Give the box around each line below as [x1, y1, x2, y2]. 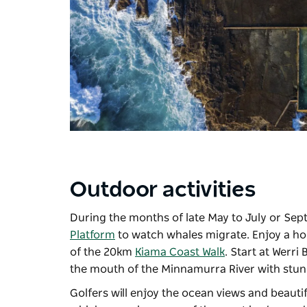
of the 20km [70, 246, 135, 258]
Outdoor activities [70, 178, 256, 201]
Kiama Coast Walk [135, 246, 225, 258]
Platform [70, 229, 115, 241]
